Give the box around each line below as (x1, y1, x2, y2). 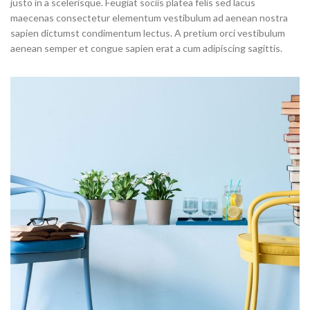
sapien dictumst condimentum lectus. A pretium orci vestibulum (10, 27, 285, 39)
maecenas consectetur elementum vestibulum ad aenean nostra (10, 12, 288, 24)
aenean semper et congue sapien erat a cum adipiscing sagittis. (10, 42, 282, 55)
